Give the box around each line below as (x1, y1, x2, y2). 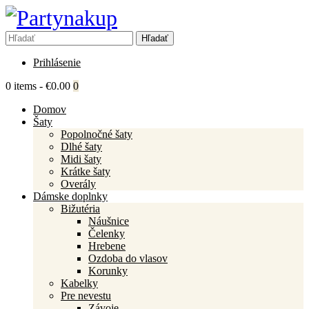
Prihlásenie (33, 57, 81, 68)
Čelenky (88, 228, 125, 239)
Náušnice (88, 215, 129, 227)
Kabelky (61, 277, 98, 289)
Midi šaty (61, 153, 101, 165)
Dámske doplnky (33, 190, 108, 202)
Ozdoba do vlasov (88, 252, 168, 264)
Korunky (88, 265, 128, 277)
